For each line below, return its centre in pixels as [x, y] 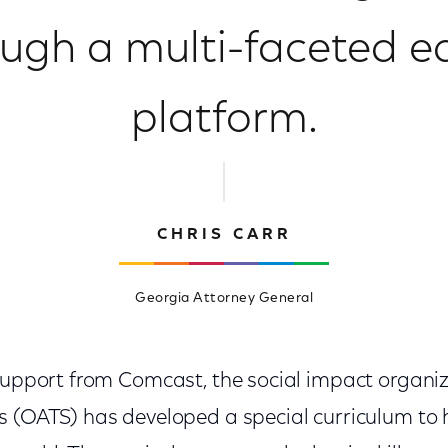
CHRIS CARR [224, 235]
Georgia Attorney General [224, 299]
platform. [224, 121]
